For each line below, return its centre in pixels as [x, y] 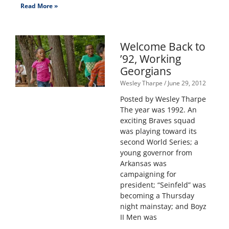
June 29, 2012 [186, 83]
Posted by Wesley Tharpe [163, 99]
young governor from [156, 153]
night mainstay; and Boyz [163, 207]
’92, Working [150, 59]
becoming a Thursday [157, 196]
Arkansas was [143, 164]
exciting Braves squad [157, 121]
